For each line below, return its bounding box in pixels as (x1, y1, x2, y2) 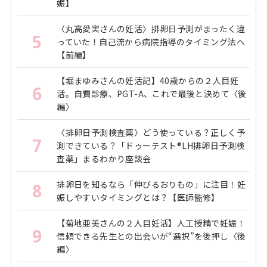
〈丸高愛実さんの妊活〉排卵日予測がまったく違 (57, 23, 246, 35)
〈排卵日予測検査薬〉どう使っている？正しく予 (57, 126, 246, 139)
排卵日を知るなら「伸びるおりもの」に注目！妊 (57, 178, 246, 191)
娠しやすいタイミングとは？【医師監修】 (57, 191, 220, 204)
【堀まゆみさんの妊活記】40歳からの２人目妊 (57, 74, 239, 87)
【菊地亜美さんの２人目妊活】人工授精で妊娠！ (57, 217, 246, 229)
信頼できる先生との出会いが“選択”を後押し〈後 (57, 230, 246, 243)
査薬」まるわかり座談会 (57, 153, 151, 165)
